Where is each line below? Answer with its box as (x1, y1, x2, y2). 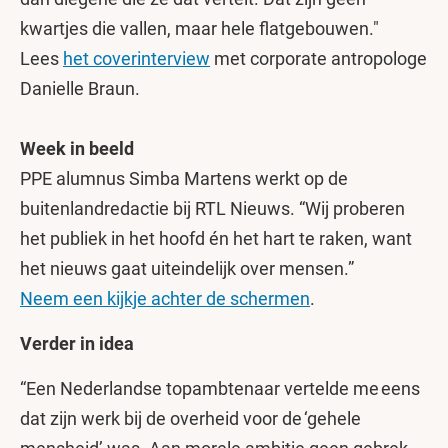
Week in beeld (20, 138, 134, 159)
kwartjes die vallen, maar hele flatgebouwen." (20, 18, 379, 39)
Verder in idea (20, 333, 134, 354)
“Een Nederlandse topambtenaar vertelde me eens (20, 378, 420, 399)
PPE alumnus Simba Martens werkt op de (20, 168, 348, 189)
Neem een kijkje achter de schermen (20, 288, 310, 309)
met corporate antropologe (210, 48, 427, 69)
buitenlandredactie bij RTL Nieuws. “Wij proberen (20, 198, 405, 219)
